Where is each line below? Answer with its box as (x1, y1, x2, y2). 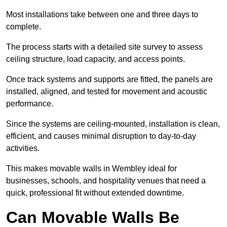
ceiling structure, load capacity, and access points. (6, 55, 187, 64)
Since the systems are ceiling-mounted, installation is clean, (6, 120, 220, 129)
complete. (6, 22, 43, 31)
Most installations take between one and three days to (6, 10, 198, 19)
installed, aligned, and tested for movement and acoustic (6, 87, 207, 96)
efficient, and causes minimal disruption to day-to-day (6, 132, 196, 141)
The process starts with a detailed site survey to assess (6, 43, 203, 52)
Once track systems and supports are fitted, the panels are (6, 75, 213, 84)
